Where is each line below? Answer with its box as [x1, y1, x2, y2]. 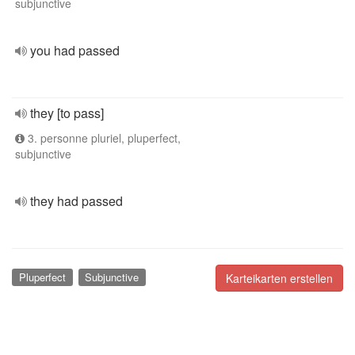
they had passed [30, 192, 123, 210]
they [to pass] [30, 104, 104, 122]
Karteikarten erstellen [226, 270, 333, 286]
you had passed [30, 41, 120, 59]
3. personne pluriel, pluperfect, [25, 130, 181, 146]
